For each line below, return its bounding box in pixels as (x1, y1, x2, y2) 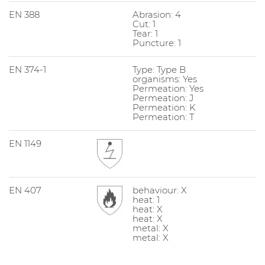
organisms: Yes (132, 73, 197, 85)
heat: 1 (132, 193, 160, 205)
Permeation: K (132, 101, 196, 113)
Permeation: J (132, 92, 193, 104)
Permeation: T (132, 111, 194, 122)
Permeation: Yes (132, 82, 203, 94)
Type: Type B (132, 63, 186, 75)
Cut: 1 (132, 18, 156, 30)
